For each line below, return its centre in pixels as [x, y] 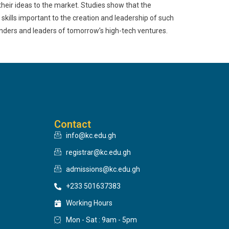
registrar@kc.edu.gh [98, 152]
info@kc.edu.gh [91, 135]
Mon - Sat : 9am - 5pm [101, 220]
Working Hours [89, 203]
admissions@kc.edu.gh [103, 169]
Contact [73, 124]
